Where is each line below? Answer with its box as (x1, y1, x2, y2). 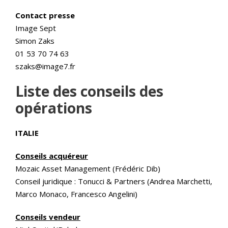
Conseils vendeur (15, 212, 80, 222)
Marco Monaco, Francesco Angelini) (15, 189, 137, 199)
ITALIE (15, 128, 39, 138)
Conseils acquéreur (15, 151, 88, 161)
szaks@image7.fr (15, 61, 75, 71)
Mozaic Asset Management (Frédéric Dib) (15, 163, 160, 174)
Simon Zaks (15, 36, 54, 46)
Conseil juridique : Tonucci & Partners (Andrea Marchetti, (15, 176, 212, 186)
